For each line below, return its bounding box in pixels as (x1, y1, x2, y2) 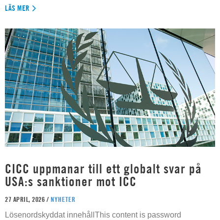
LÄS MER (5, 3, 30, 13)
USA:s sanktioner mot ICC (5, 174, 137, 189)
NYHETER (50, 195, 76, 203)
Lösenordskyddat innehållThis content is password (5, 211, 181, 219)
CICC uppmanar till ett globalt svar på (5, 161, 202, 176)
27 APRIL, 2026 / (5, 195, 51, 203)
